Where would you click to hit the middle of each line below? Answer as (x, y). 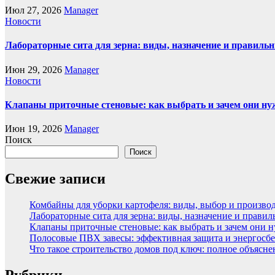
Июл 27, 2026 (34, 10)
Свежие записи (55, 179)
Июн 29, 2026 (35, 69)
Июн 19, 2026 (35, 129)
